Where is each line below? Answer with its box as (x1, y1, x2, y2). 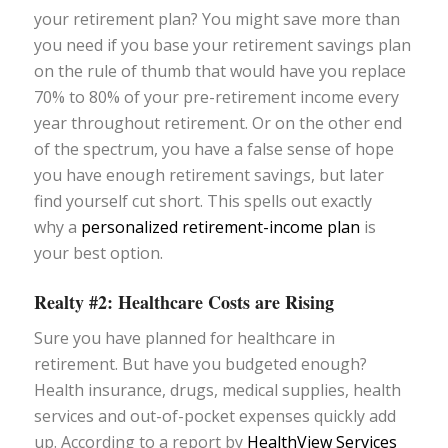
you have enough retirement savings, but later (33, 163, 384, 186)
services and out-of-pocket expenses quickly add (33, 405, 396, 428)
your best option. (33, 241, 163, 264)
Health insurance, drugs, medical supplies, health (33, 379, 401, 402)
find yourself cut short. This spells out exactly (33, 189, 372, 212)
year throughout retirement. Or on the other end (33, 111, 402, 134)
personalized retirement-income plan (80, 215, 364, 238)
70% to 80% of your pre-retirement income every (33, 85, 399, 108)
